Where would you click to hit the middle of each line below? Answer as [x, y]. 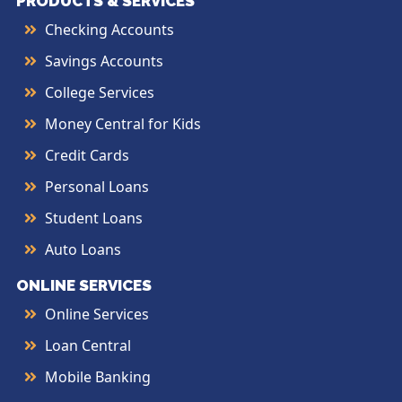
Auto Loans [83, 250]
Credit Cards [87, 156]
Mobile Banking [98, 377]
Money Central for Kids [123, 124]
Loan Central [88, 346]
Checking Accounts [109, 30]
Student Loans [94, 218]
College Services [100, 93]
